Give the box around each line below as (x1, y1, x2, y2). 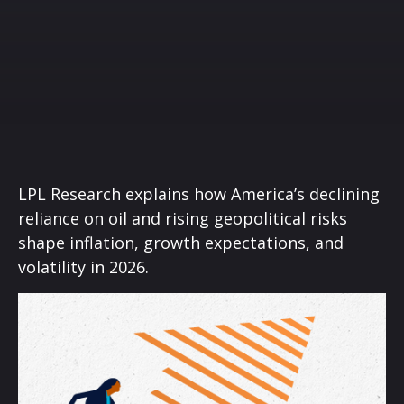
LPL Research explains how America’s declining (18, 183, 380, 205)
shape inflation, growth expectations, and (18, 232, 344, 253)
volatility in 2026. (18, 256, 149, 278)
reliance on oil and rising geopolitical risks (18, 207, 347, 229)
